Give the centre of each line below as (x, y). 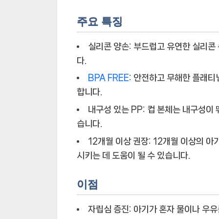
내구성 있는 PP (115, 110)
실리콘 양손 (109, 46)
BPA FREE (109, 78)
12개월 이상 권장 (118, 141)
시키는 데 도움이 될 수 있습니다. (133, 155)
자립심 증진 (109, 209)
